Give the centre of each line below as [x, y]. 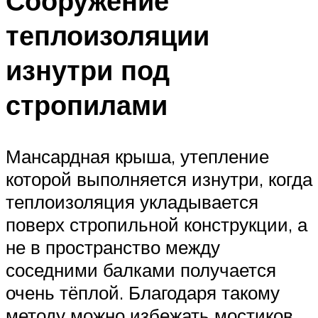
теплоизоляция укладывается [132, 202]
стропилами [87, 105]
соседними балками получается [141, 270]
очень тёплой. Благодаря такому [143, 293]
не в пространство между [113, 247]
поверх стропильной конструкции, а [157, 225]
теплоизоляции [108, 35]
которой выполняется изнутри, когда [159, 179]
